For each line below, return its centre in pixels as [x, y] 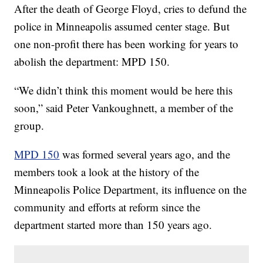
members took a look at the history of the [107, 172]
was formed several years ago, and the [145, 154]
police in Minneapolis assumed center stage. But [122, 26]
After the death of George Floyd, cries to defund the [131, 9]
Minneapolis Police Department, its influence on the [131, 190]
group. [29, 126]
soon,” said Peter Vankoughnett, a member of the [124, 108]
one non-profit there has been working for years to [127, 44]
